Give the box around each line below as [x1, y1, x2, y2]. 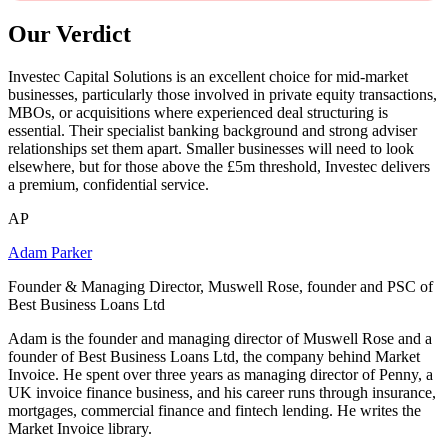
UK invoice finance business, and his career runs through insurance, [8, 384, 436, 402]
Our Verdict [8, 21, 131, 48]
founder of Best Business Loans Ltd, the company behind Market [8, 348, 420, 366]
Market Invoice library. [8, 420, 152, 438]
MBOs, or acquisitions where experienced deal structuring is [8, 104, 388, 122]
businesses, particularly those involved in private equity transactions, [8, 86, 437, 104]
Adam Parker [8, 244, 92, 262]
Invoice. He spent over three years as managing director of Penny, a [8, 366, 433, 384]
